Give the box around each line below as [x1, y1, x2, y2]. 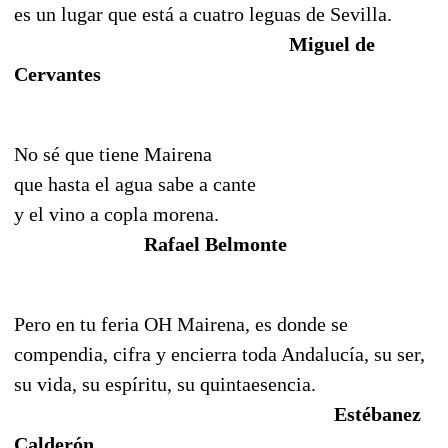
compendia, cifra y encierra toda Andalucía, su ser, [14, 342, 425, 365]
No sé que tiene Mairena [14, 142, 212, 165]
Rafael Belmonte [144, 232, 287, 255]
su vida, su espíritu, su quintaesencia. [14, 372, 316, 395]
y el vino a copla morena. [14, 202, 219, 225]
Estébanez [334, 402, 421, 425]
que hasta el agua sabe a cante [14, 172, 256, 195]
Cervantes [14, 62, 101, 85]
